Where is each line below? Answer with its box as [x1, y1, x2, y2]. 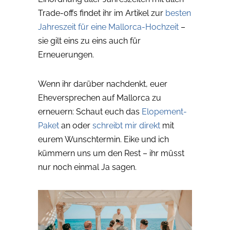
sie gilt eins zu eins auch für [38, 36, 141, 46]
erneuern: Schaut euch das [38, 107, 142, 117]
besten [165, 8, 191, 18]
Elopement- [142, 107, 187, 117]
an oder [59, 121, 92, 131]
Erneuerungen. [38, 50, 94, 60]
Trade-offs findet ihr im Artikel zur [38, 8, 165, 18]
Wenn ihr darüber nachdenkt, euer [38, 79, 167, 89]
